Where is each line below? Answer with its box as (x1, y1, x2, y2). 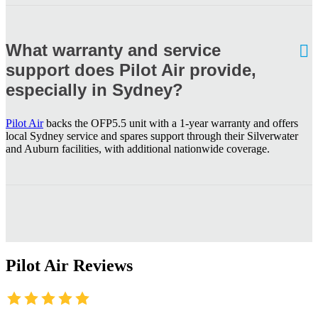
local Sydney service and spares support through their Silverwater (6, 129, 298, 142)
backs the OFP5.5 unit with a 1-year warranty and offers (43, 116, 298, 129)
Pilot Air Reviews (6, 256, 133, 275)
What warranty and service (6, 40, 221, 60)
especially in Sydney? (6, 79, 183, 99)
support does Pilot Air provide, (6, 60, 256, 79)
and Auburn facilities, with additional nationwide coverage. (6, 142, 270, 155)
